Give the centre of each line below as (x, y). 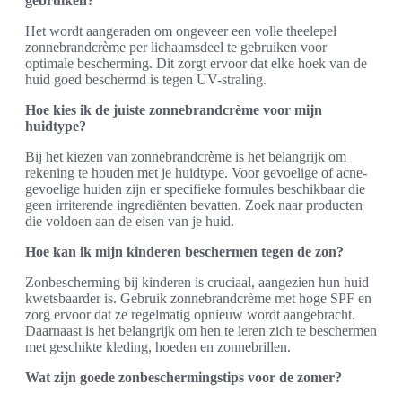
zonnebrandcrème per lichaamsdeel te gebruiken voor (176, 47)
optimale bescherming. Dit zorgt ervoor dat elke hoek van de (196, 63)
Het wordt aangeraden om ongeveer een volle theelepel (181, 31)
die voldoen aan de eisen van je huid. (130, 221)
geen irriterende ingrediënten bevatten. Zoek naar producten (194, 205)
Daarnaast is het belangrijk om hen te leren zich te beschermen (201, 330)
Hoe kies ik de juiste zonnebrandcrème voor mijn (174, 109)
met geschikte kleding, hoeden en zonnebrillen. (158, 346)
